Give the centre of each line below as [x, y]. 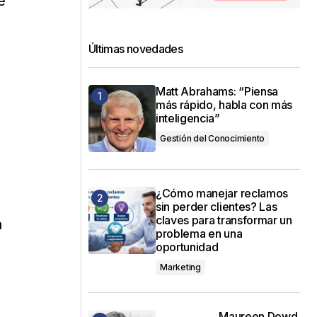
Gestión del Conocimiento [213, 138]
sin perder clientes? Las [217, 206]
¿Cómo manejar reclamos [222, 193]
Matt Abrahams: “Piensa [217, 91]
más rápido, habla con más [224, 104]
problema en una [199, 233]
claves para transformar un [224, 220]
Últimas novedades [136, 48]
